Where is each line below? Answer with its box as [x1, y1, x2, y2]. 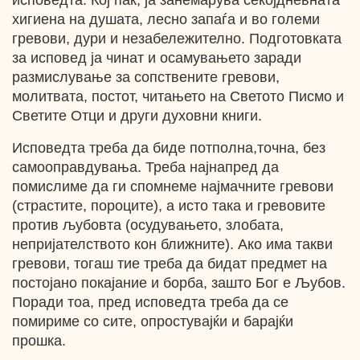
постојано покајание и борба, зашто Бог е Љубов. [12, 275, 346, 291]
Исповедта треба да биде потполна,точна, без [12, 140, 325, 156]
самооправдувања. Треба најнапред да [12, 159, 279, 175]
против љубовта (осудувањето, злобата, [12, 217, 284, 233]
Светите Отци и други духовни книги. [12, 108, 262, 124]
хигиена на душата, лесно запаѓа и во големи [12, 11, 320, 27]
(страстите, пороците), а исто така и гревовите [12, 198, 325, 214]
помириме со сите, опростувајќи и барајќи [12, 313, 293, 329]
